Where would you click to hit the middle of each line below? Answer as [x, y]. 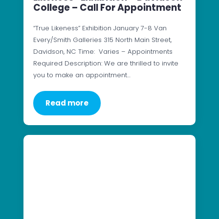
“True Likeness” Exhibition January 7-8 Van [100, 28]
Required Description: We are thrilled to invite [106, 63]
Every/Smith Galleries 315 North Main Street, [102, 40]
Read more [67, 103]
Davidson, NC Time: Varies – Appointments [103, 51]
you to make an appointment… [82, 75]
